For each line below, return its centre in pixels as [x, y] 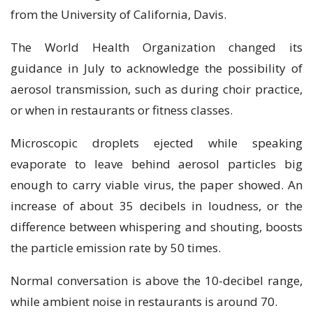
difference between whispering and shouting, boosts [156, 226]
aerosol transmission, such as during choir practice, [156, 89]
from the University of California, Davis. [118, 14]
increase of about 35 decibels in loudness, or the [156, 205]
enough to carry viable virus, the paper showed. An [156, 184]
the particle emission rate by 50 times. [116, 247]
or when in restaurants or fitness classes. [122, 110]
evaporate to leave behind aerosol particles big [156, 163]
